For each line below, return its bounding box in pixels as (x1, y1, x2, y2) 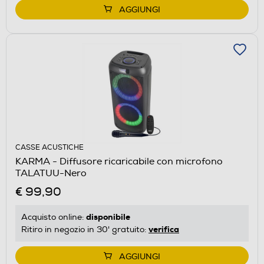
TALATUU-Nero (15, 167, 87, 179)
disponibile (86, 211, 130, 222)
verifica (148, 223, 179, 235)
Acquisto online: (21, 212, 86, 222)
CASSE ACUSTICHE (15, 143, 84, 152)
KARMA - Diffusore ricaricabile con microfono (15, 155, 223, 167)
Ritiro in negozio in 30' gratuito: (21, 224, 148, 235)
